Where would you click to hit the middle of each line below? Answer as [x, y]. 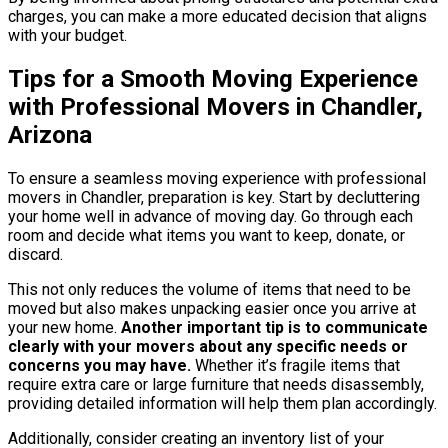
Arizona [50, 135]
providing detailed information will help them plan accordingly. [222, 404]
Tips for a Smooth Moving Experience [213, 79]
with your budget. [67, 36]
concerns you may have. [99, 366]
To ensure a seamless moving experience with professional [217, 179]
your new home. [62, 328]
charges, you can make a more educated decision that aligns [217, 17]
